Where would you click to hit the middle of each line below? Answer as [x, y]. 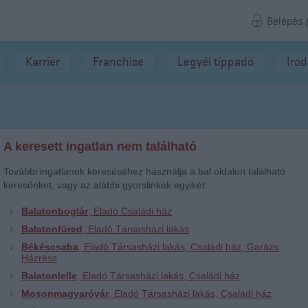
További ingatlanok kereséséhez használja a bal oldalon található [144, 171]
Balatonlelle [49, 276]
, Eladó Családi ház [130, 211]
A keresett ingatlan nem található [100, 146]
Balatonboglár [55, 211]
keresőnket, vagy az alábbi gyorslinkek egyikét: [106, 185]
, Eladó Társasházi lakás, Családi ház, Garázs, [180, 247]
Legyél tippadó [215, 62]
